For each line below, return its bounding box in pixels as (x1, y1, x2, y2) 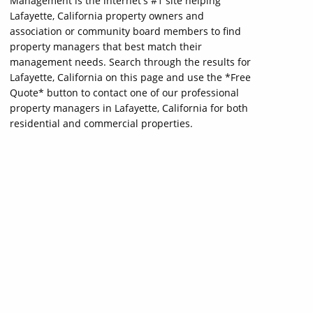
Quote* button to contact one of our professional (10, 86, 239, 99)
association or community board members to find (10, 24, 241, 38)
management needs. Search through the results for (10, 55, 251, 68)
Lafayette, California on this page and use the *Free (10, 71, 251, 84)
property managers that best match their (10, 40, 202, 53)
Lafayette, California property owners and (10, 9, 204, 22)
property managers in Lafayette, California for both (10, 101, 248, 115)
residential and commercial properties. (10, 117, 193, 130)
